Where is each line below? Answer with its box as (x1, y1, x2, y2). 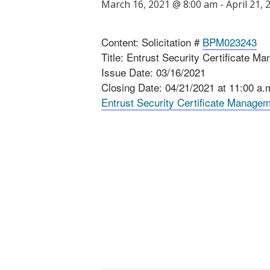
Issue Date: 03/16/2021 (101, 64, 206, 80)
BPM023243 (202, 34, 257, 49)
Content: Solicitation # (101, 34, 202, 49)
